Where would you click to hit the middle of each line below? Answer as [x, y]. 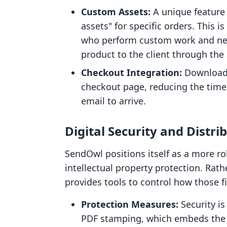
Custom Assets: [116, 12]
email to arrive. [113, 101]
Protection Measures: [130, 204]
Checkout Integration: [131, 72]
